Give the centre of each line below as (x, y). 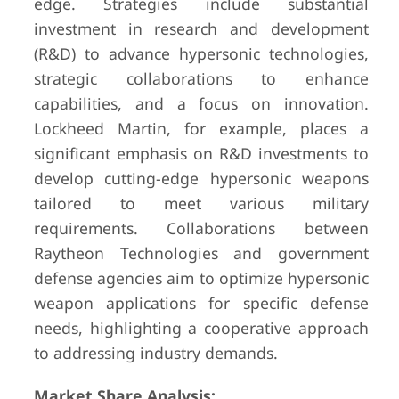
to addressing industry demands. (155, 353)
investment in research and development (201, 28)
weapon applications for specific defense (201, 303)
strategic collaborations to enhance (201, 78)
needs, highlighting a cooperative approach (201, 328)
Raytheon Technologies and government (201, 253)
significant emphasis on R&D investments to (201, 153)
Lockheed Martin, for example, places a (201, 128)
